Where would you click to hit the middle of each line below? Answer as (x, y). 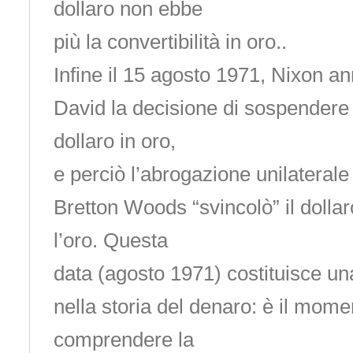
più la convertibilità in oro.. (170, 42)
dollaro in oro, (114, 141)
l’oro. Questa (110, 240)
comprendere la (123, 340)
